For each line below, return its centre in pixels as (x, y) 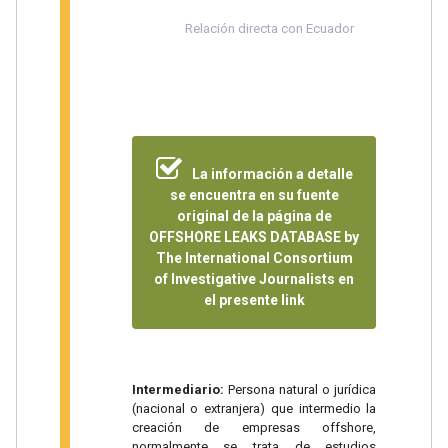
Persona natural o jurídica (300, 390)
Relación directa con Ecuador (269, 29)
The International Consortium (254, 257)
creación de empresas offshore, (254, 428)
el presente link (254, 299)
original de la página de (254, 215)
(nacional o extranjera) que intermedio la (254, 409)
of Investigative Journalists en (254, 278)
